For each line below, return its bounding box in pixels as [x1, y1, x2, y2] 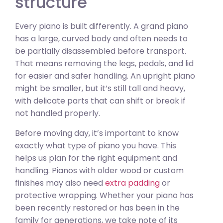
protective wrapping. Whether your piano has [15, 189, 194, 201]
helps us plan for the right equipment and [15, 152, 177, 164]
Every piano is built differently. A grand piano [15, 20, 188, 32]
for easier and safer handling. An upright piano [15, 70, 195, 82]
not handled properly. [15, 108, 100, 119]
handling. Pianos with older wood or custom [15, 164, 184, 176]
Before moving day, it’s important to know [15, 127, 179, 139]
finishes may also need [15, 177, 105, 189]
